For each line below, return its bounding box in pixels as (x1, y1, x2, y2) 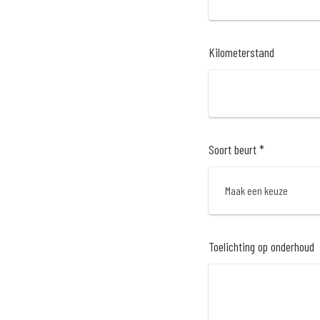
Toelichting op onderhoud (209, 238, 314, 254)
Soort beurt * (209, 141, 264, 158)
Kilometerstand (209, 44, 274, 61)
